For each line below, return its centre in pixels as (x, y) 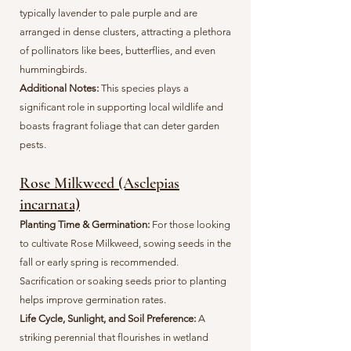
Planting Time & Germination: (86, 224)
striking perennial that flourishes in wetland (114, 337)
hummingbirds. (53, 69)
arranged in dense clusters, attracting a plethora (125, 32)
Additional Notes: (60, 88)
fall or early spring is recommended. (99, 262)
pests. (33, 145)
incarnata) (50, 204)
